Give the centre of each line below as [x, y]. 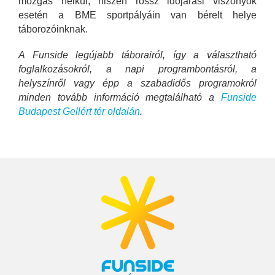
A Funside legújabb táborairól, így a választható [137, 55]
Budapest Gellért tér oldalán [79, 112]
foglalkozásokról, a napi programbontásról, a [137, 69]
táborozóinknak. [53, 29]
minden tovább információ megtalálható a [120, 98]
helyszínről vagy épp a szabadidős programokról [137, 83]
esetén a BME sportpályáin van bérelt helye [137, 15]
